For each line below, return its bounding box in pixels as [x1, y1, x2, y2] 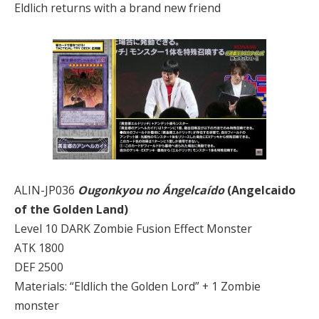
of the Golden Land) [14, 201, 128, 217]
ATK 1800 [14, 239, 64, 256]
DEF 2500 [14, 258, 63, 275]
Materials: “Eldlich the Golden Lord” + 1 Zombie [14, 278, 261, 294]
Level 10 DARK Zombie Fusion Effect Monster [14, 220, 252, 236]
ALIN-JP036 [14, 182, 78, 198]
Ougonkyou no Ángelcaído [78, 182, 224, 198]
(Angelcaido [224, 182, 296, 198]
